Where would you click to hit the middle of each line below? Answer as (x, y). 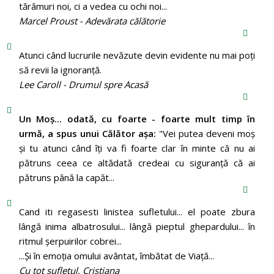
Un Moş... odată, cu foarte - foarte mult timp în (137, 118)
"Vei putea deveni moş (206, 133)
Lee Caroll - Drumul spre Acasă (83, 84)
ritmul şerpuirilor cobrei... (70, 241)
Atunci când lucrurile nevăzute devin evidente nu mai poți (137, 55)
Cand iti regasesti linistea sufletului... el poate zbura (137, 211)
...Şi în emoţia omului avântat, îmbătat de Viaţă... (116, 255)
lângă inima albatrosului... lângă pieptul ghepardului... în (137, 226)
